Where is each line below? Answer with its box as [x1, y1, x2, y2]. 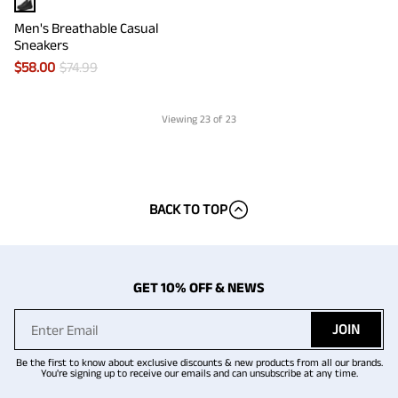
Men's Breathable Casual [14, 20, 158, 36]
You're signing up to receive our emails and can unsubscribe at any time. [40, 367, 358, 378]
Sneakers [14, 37, 68, 52]
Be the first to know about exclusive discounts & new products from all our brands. [15, 356, 383, 368]
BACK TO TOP [148, 202, 227, 217]
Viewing [162, 113, 200, 124]
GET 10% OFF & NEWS [133, 280, 265, 295]
